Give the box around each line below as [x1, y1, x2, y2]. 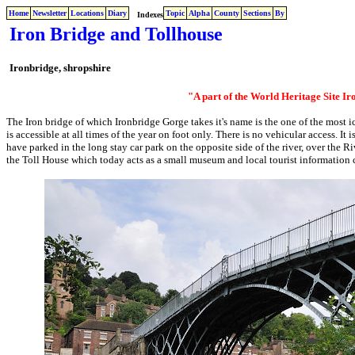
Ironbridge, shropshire [10, 62, 111, 74]
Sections [243, 9, 271, 17]
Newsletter [32, 9, 67, 17]
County [214, 9, 239, 17]
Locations [71, 9, 104, 17]
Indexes [137, 10, 163, 19]
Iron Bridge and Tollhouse [10, 24, 223, 44]
